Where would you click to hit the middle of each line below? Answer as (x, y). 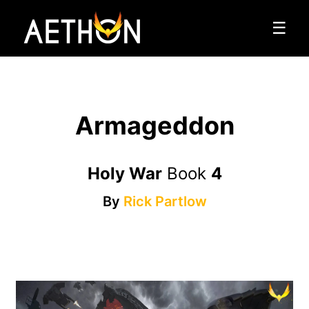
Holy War (124, 174)
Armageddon (154, 126)
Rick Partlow (165, 202)
